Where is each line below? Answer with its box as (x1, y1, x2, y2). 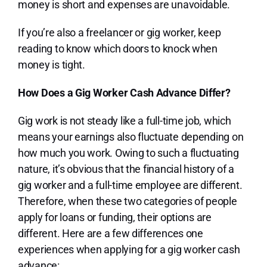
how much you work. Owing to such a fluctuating (17, 146, 239, 159)
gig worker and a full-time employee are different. (17, 178, 243, 191)
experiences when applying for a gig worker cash (17, 243, 240, 256)
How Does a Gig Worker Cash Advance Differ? (17, 86, 231, 99)
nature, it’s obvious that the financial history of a (17, 162, 234, 175)
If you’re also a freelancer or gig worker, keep (17, 26, 221, 39)
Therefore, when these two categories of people (17, 194, 237, 207)
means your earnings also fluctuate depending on (17, 130, 244, 143)
